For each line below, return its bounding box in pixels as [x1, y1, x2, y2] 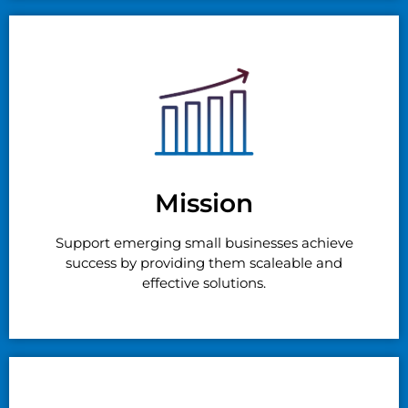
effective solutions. [142, 273, 266, 291]
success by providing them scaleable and [66, 253, 342, 271]
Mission [155, 187, 253, 219]
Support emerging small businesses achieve [55, 233, 353, 251]
